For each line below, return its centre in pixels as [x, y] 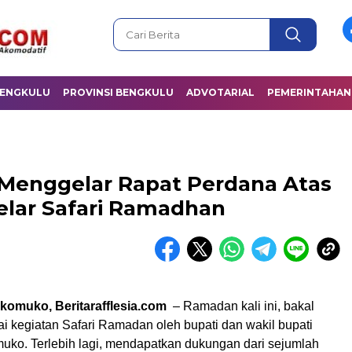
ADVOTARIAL [220, 92]
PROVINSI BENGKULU [118, 92]
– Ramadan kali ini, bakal [242, 306]
